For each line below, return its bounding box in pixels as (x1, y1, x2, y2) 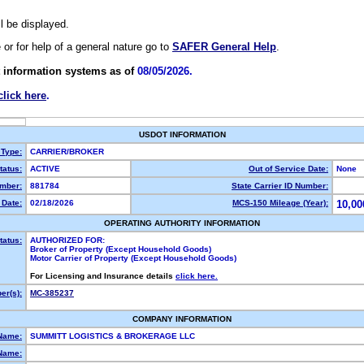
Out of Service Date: (249, 164, 328, 173)
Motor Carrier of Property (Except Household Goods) (30, 253, 236, 262)
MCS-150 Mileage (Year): (232, 198, 328, 207)
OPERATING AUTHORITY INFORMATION (104, 219, 260, 227)
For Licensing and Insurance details (30, 271, 175, 280)
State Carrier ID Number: (232, 181, 328, 190)
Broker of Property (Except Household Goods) (30, 245, 211, 253)
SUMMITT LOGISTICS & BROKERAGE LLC (30, 331, 197, 340)
